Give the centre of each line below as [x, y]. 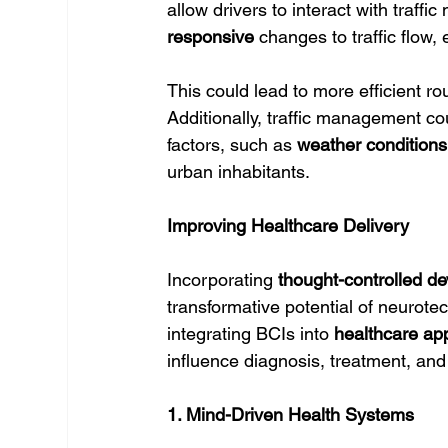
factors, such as [232, 144]
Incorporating [223, 279]
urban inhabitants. [239, 171]
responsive [211, 36]
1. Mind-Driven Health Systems [291, 414]
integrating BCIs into [251, 333]
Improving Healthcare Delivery [288, 225]
